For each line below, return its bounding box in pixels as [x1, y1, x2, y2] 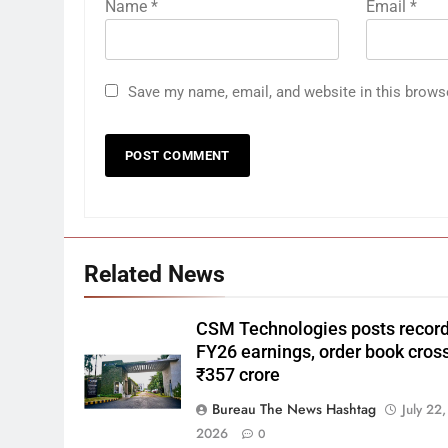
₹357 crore [196, 365, 281, 386]
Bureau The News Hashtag [212, 399, 377, 420]
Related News [84, 260, 225, 289]
